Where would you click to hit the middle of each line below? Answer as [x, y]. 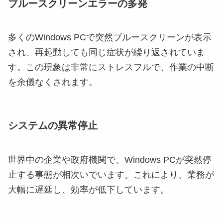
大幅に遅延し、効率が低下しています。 [89, 189]
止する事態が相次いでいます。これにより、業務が [111, 174]
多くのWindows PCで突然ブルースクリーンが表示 [110, 38]
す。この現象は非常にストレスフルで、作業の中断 [111, 67]
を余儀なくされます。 [53, 82]
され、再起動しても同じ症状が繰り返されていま [107, 53]
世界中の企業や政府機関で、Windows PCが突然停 [110, 160]
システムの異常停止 [53, 126]
